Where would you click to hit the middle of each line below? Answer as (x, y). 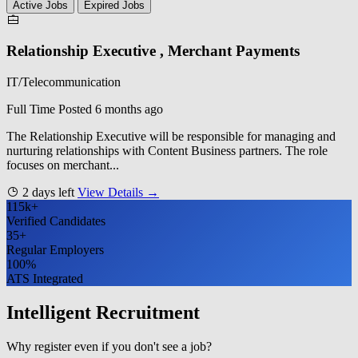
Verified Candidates (56, 221)
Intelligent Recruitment (103, 312)
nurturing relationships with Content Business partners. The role (167, 150)
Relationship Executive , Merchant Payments (153, 51)
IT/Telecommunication (64, 82)
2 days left (48, 192)
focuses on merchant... (63, 165)
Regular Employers (55, 249)
